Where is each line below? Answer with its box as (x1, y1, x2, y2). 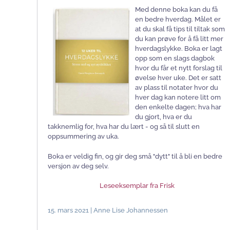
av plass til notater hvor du (135, 83, 218, 91)
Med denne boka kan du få (135, 5, 218, 13)
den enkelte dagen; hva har (135, 103, 221, 111)
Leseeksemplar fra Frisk (100, 181, 175, 189)
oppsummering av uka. (48, 132, 119, 140)
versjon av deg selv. (48, 162, 109, 170)
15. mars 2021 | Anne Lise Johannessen (48, 206, 168, 214)
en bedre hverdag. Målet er (135, 15, 221, 23)
